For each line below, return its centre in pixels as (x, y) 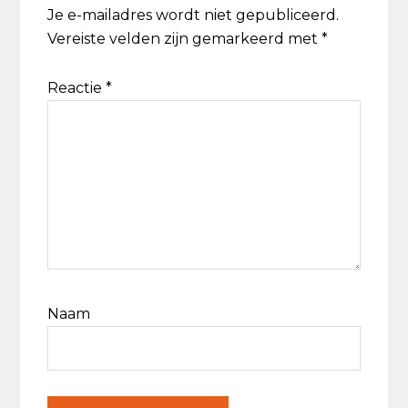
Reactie (77, 87)
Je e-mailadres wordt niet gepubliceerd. (194, 15)
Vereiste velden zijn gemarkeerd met (185, 38)
